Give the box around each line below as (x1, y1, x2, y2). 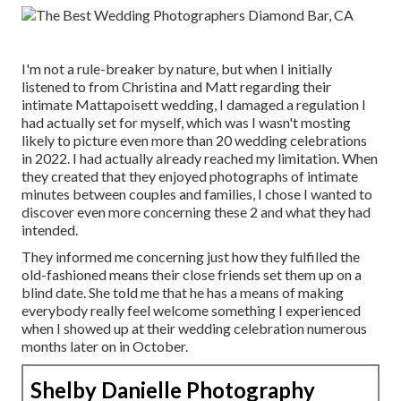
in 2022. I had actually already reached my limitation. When (21, 149, 378, 167)
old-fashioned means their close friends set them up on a (21, 266, 362, 284)
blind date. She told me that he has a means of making (21, 284, 344, 302)
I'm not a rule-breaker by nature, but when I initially (21, 60, 332, 78)
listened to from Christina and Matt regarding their (21, 78, 331, 96)
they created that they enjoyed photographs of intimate (21, 167, 358, 185)
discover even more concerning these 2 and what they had (21, 203, 371, 221)
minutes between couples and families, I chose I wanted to (21, 185, 372, 203)
